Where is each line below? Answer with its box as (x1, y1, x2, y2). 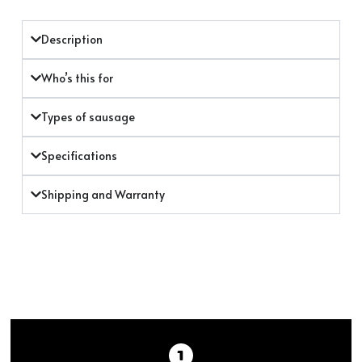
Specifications (41, 147, 117, 163)
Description (41, 31, 103, 47)
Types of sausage (41, 108, 135, 124)
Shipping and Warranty (41, 186, 165, 202)
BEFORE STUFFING (133, 280, 229, 298)
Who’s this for (41, 69, 113, 86)
